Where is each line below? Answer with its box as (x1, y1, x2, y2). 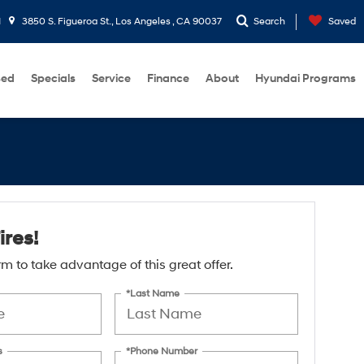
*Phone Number (126, 344, 198, 357)
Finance (147, 71, 189, 85)
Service (92, 71, 131, 85)
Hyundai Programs (255, 71, 356, 85)
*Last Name (126, 287, 180, 300)
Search (253, 15, 285, 28)
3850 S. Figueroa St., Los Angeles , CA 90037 (19, 15, 222, 28)
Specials (31, 71, 76, 85)
